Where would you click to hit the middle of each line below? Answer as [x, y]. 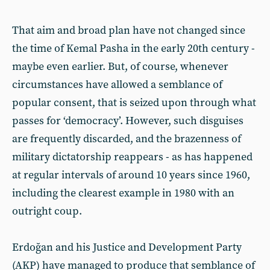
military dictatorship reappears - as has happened [132, 157]
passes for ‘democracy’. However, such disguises [128, 121]
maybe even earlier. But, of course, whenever [120, 67]
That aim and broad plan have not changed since [129, 30]
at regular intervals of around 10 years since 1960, [131, 175]
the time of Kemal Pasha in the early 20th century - [133, 49]
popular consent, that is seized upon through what [134, 103]
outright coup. [47, 211]
